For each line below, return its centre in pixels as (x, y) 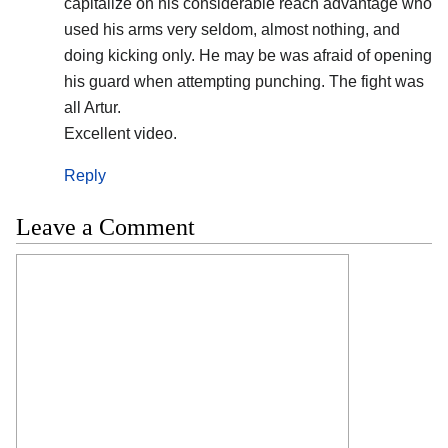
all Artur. (92, 107)
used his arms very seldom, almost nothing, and (231, 29)
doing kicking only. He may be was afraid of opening (247, 55)
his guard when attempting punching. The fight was (243, 81)
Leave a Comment (105, 226)
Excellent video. (120, 133)
